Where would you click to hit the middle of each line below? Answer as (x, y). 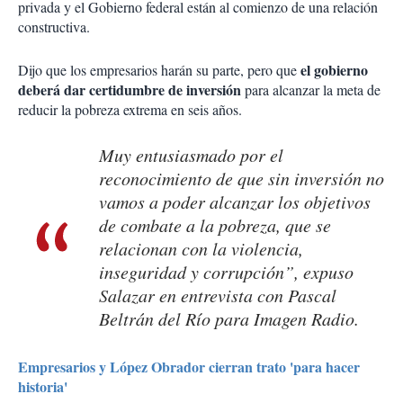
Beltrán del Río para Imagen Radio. (229, 319)
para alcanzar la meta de (311, 90)
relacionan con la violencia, (201, 249)
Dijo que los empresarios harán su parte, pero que (159, 70)
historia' (43, 387)
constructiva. (56, 27)
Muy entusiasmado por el (191, 155)
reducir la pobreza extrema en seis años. (130, 110)
